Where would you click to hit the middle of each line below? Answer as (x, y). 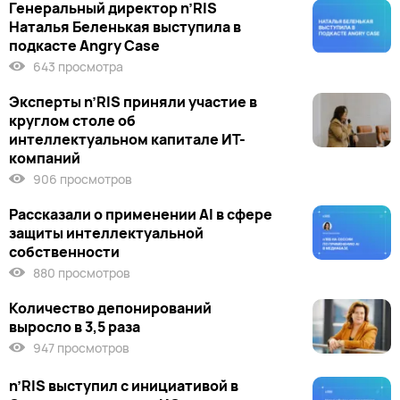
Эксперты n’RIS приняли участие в (133, 102)
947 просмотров (80, 348)
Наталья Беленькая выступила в (125, 27)
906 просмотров (81, 179)
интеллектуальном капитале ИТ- (127, 139)
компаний (45, 158)
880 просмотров (80, 273)
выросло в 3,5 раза (75, 327)
